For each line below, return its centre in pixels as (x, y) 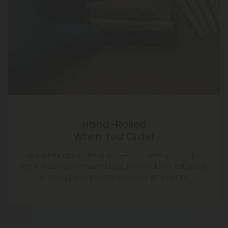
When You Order (114, 137)
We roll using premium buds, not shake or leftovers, (114, 167)
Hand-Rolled (114, 124)
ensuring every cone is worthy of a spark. (114, 177)
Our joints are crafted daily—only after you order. (114, 156)
